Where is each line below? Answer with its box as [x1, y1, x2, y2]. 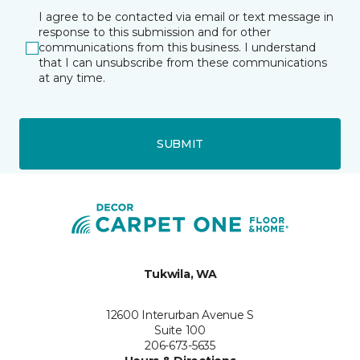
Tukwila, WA [143, 267, 217, 281]
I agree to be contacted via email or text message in [39, 10, 333, 24]
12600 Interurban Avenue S [106, 308, 254, 322]
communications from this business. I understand [39, 40, 316, 55]
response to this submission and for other [39, 25, 271, 39]
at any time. [39, 71, 105, 85]
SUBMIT [156, 136, 204, 151]
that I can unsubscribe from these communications [39, 55, 327, 70]
